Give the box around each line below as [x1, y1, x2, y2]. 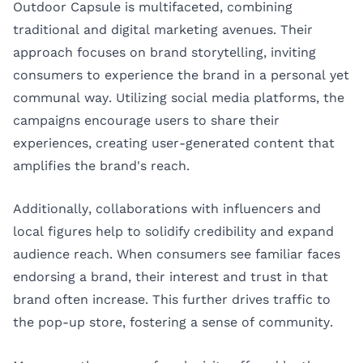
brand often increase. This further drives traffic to [13, 292, 331, 308]
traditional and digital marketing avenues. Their [13, 21, 313, 37]
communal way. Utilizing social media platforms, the [13, 89, 344, 105]
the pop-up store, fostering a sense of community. [13, 314, 333, 331]
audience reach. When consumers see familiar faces [13, 246, 340, 263]
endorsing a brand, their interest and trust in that [13, 269, 328, 285]
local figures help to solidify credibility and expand [13, 224, 334, 240]
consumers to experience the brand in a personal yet [13, 66, 349, 83]
